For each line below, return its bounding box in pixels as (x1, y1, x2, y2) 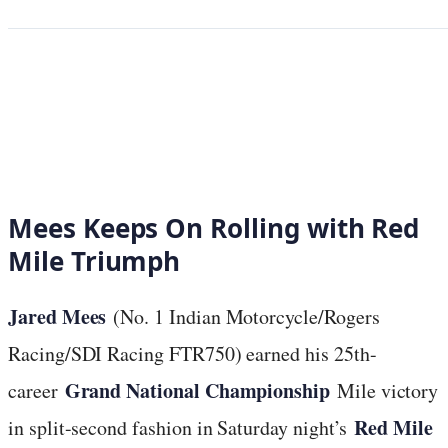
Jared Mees (8, 301, 107, 331)
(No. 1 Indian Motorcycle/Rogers (106, 302, 380, 330)
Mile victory (329, 376, 439, 404)
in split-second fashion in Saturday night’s (8, 413, 355, 441)
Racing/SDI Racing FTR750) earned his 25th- (8, 339, 377, 367)
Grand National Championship (64, 375, 330, 405)
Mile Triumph (8, 242, 181, 279)
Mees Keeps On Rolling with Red (8, 209, 420, 246)
